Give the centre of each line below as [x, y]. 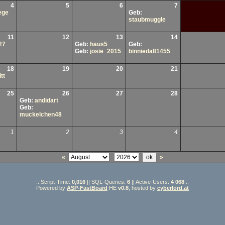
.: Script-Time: [54, 182]
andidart [46, 100]
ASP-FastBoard [87, 188]
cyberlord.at [173, 188]
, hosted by [143, 188]
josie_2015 [105, 51]
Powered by [51, 188]
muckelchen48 [41, 115]
